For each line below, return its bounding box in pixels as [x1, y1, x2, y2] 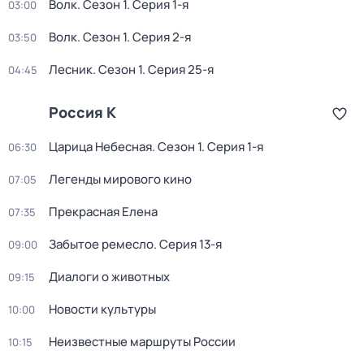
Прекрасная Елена [49, 203, 158, 220]
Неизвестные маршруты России [49, 333, 236, 350]
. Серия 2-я [127, 28, 191, 45]
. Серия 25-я [142, 61, 214, 78]
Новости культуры [49, 301, 156, 318]
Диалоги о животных [49, 268, 170, 285]
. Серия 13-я [154, 236, 222, 253]
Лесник [49, 61, 93, 78]
